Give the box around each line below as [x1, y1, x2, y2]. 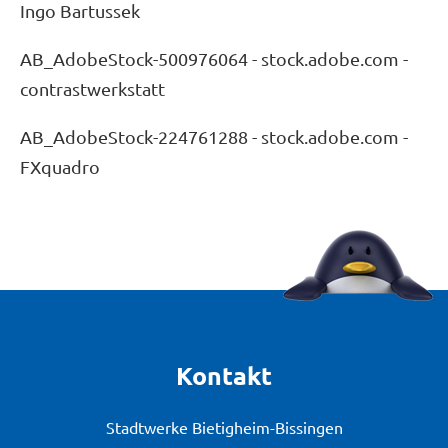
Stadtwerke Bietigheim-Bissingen [105, 416, 343, 437]
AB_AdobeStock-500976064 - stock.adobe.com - [20, 48, 408, 70]
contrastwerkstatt [20, 78, 165, 100]
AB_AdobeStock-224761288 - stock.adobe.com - [20, 125, 408, 147]
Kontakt [176, 358, 272, 391]
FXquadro [20, 155, 100, 177]
